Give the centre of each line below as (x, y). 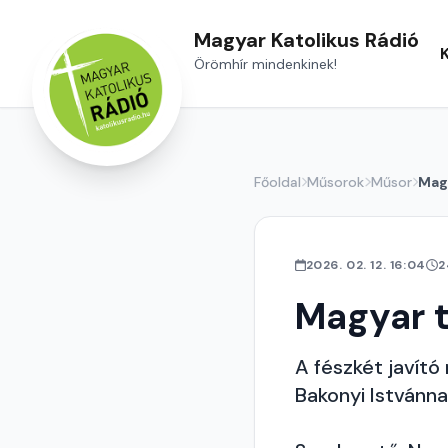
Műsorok (336, 182)
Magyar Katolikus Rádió (306, 39)
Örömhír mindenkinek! (265, 63)
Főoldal (277, 182)
